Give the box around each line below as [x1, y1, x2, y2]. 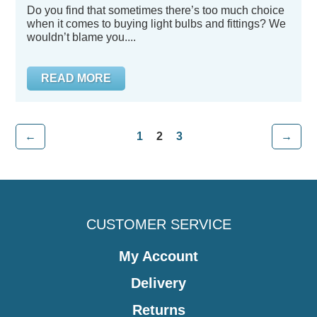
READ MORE [41, 72, 111, 84]
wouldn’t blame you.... [27, 31, 136, 43]
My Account [119, 248, 198, 264]
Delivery [131, 275, 186, 291]
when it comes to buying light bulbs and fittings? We [27, 18, 286, 30]
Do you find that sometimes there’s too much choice [27, 4, 284, 16]
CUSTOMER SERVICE [86, 217, 231, 232]
